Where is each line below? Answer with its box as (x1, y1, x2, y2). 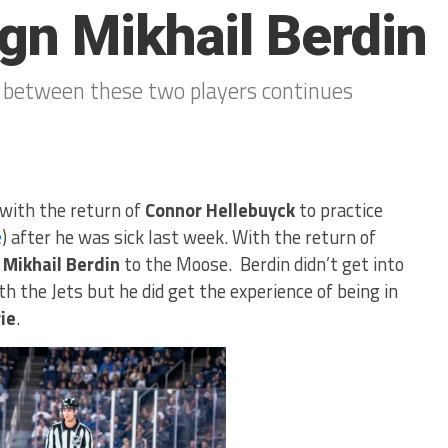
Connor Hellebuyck (141, 196, 295, 224)
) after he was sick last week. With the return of (2, 223, 376, 251)
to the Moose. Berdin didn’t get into (120, 250, 404, 278)
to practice (295, 196, 383, 224)
